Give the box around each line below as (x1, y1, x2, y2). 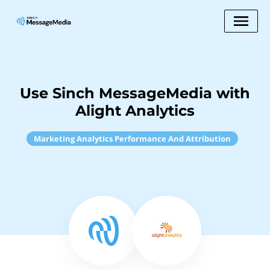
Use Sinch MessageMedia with (20, 84, 250, 102)
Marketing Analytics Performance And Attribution (33, 133, 231, 144)
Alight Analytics (75, 102, 195, 119)
